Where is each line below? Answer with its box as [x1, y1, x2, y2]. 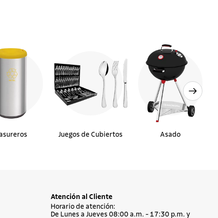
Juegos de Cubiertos [58, 131, 123, 138]
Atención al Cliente [51, 194, 112, 200]
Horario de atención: [51, 203, 115, 210]
